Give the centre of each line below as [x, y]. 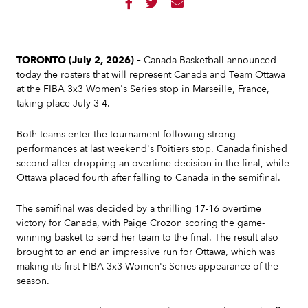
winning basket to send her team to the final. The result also [147, 238]
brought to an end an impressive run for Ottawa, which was [146, 252]
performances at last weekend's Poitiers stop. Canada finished [152, 149]
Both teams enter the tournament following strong [126, 134]
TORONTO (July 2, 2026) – [80, 60]
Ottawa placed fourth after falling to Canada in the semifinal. [148, 178]
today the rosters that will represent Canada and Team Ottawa [151, 75]
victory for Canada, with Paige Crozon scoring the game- [141, 223]
